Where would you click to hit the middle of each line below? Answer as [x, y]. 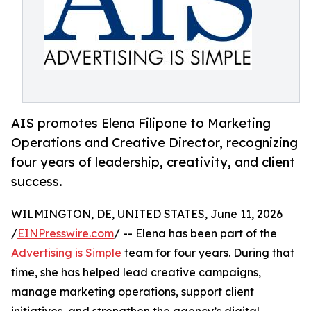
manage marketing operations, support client [133, 292]
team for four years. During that [208, 253]
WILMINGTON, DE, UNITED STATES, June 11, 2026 [147, 214]
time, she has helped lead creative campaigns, [136, 272]
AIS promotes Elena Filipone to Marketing [141, 123]
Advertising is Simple [66, 253]
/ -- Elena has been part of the [195, 234]
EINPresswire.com [66, 234]
